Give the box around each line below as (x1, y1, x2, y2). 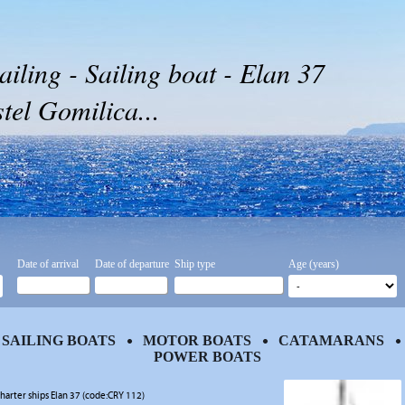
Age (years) (288, 258, 339, 270)
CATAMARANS (278, 333, 384, 348)
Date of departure (95, 258, 169, 270)
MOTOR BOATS (142, 333, 251, 348)
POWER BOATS (153, 349, 261, 364)
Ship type (174, 258, 215, 270)
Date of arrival (17, 258, 79, 270)
